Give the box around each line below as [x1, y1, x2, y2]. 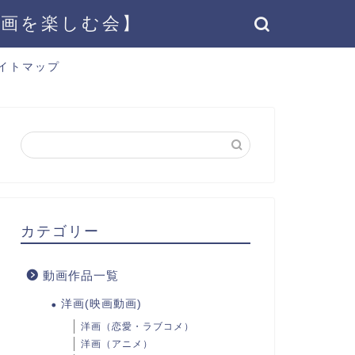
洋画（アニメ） [80, 338, 153, 349]
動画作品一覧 [42, 269, 119, 282]
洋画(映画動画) [60, 298, 142, 310]
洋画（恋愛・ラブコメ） [80, 321, 194, 332]
